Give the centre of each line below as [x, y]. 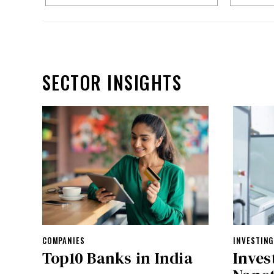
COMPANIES [63, 240]
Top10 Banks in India [117, 258]
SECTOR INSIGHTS [112, 82]
